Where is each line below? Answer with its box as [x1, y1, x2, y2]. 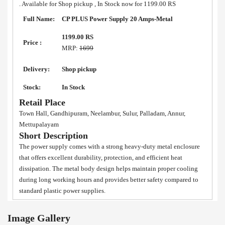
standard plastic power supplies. [19, 186, 105, 194]
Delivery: [23, 65, 50, 73]
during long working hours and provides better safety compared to [19, 175, 198, 183]
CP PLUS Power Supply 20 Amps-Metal [62, 15, 173, 23]
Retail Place [19, 97, 65, 107]
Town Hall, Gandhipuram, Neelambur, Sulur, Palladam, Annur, [19, 109, 185, 117]
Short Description [19, 130, 88, 141]
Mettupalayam [19, 120, 59, 128]
